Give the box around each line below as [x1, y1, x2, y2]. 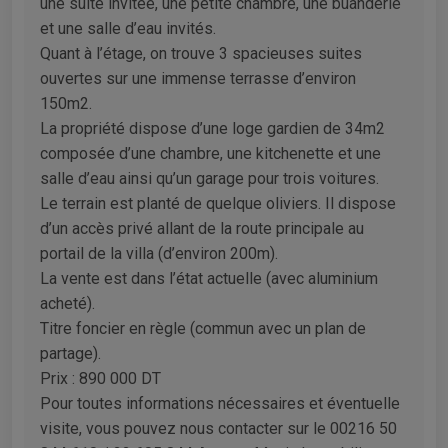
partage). [40, 343, 101, 363]
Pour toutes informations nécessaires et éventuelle [40, 393, 400, 413]
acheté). [40, 293, 95, 313]
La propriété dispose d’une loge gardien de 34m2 [40, 118, 385, 138]
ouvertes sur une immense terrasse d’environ [40, 68, 356, 88]
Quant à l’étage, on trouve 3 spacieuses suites [40, 43, 362, 63]
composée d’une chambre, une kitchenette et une [40, 143, 381, 163]
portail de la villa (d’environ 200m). [40, 243, 278, 263]
